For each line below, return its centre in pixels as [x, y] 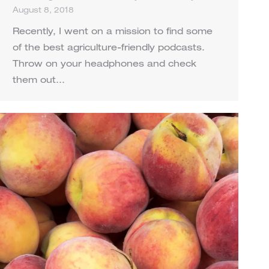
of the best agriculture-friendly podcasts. [109, 49]
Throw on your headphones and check [104, 65]
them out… [39, 81]
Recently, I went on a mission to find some [113, 32]
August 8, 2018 [43, 11]
